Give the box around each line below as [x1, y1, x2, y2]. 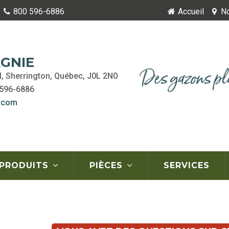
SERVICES [164, 161, 210, 170]
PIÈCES [89, 161, 126, 170]
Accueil [178, 7, 204, 16]
